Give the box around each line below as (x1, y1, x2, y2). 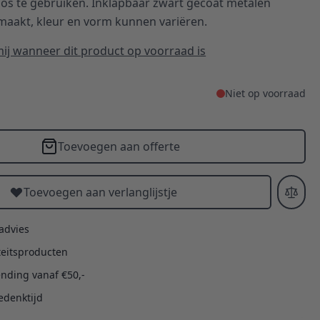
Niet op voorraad (225, 86, 306, 100)
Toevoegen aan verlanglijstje (24, 184, 178, 200)
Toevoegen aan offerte (58, 138, 181, 154)
